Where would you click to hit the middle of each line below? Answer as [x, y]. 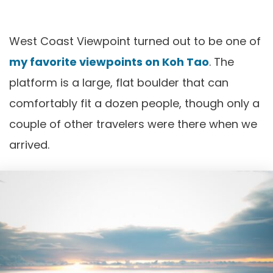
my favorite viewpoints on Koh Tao [109, 62]
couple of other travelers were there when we [133, 124]
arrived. [29, 145]
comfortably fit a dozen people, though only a [134, 104]
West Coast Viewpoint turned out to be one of [135, 41]
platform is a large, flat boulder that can [119, 83]
